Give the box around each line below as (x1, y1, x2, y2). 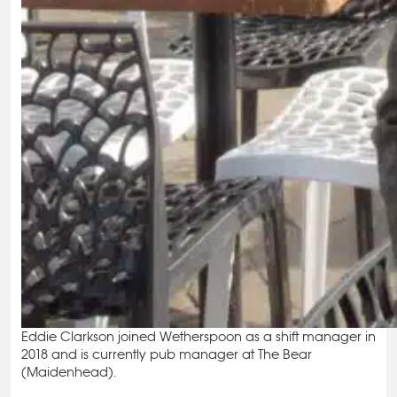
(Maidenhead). (21, 363, 116, 380)
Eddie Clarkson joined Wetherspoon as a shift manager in (21, 328, 376, 345)
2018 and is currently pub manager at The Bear (21, 346, 312, 362)
